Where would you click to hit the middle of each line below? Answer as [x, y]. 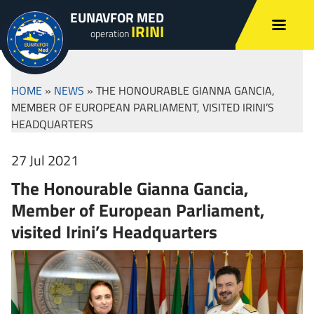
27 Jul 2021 [45, 160]
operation [111, 34]
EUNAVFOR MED [117, 17]
